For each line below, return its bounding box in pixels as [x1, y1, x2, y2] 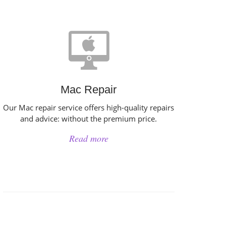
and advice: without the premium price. [20, 114, 157, 124]
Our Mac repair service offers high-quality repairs [3, 102, 175, 112]
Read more [69, 132, 108, 144]
